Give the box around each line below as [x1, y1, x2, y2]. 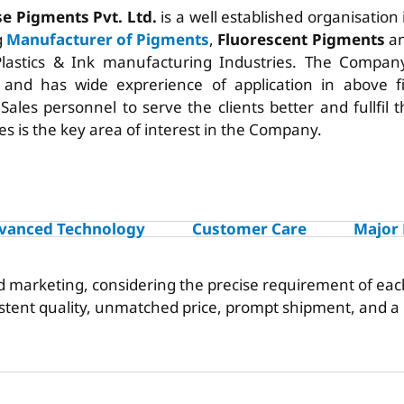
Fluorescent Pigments [217, 29, 385, 50]
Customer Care [192, 218, 307, 240]
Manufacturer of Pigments [5, 29, 210, 50]
